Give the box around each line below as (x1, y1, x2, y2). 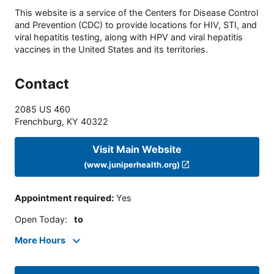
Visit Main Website (92, 143, 182, 155)
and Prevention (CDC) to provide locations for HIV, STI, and (15, 20, 257, 31)
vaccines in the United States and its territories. (15, 44, 208, 55)
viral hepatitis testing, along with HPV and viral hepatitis (15, 32, 243, 43)
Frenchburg (15, 116, 62, 127)
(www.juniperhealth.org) (83, 159, 180, 169)
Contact (15, 75, 69, 92)
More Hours (15, 235, 65, 246)
